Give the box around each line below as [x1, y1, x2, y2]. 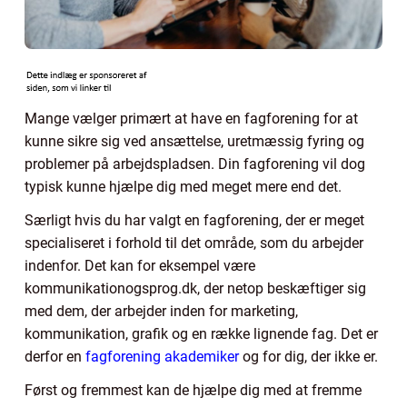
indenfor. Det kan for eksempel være [25, 256, 255, 274]
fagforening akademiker [85, 347, 239, 365]
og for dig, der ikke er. [239, 347, 382, 365]
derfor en [25, 347, 85, 365]
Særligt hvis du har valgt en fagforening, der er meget [25, 211, 364, 229]
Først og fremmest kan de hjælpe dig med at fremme [25, 381, 362, 399]
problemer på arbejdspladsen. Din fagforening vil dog [25, 154, 365, 173]
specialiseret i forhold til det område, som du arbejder [25, 233, 363, 252]
